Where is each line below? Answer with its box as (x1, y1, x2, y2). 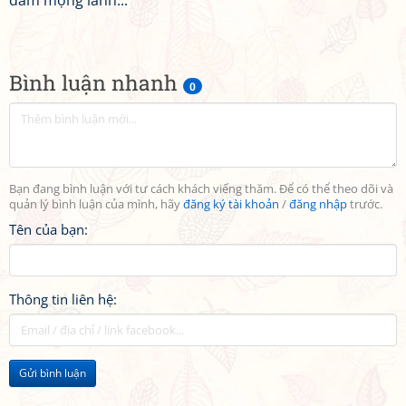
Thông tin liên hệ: (9, 290, 117, 308)
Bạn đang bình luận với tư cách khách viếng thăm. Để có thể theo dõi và (9, 181, 393, 197)
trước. (347, 197, 382, 212)
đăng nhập (289, 197, 347, 212)
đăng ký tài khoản (183, 197, 279, 212)
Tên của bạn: (9, 220, 88, 238)
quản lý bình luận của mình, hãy (9, 197, 183, 212)
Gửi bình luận (19, 365, 86, 381)
